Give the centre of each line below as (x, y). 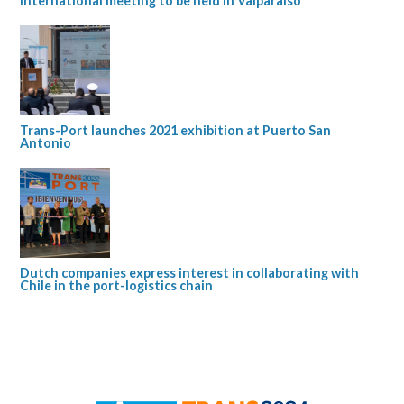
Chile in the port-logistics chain (117, 285)
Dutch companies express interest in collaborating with (190, 273)
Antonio (46, 143)
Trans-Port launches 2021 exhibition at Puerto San (176, 130)
